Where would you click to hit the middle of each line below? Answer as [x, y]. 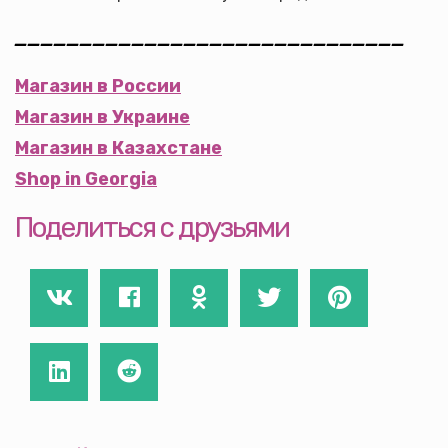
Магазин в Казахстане [118, 148]
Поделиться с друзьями [152, 227]
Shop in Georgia [86, 179]
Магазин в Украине [102, 117]
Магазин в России [98, 86]
